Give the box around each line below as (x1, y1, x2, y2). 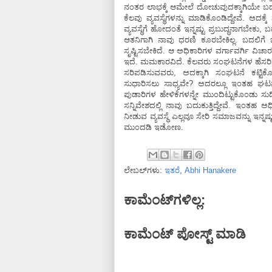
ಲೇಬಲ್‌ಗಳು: (124, 166, 165, 175)
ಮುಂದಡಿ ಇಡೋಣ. (124, 123, 183, 132)
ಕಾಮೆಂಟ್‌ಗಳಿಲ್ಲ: (124, 192, 205, 208)
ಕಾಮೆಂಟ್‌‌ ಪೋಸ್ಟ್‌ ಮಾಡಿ (124, 226, 246, 242)
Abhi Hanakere (185, 166, 236, 175)
